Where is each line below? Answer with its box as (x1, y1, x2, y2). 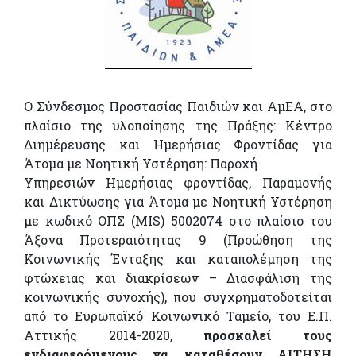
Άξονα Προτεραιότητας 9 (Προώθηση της (24, 230, 332, 248)
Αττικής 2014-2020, (24, 326, 204, 343)
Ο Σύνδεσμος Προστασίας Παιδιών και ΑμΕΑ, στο (24, 97, 332, 114)
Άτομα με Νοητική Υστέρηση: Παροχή (24, 154, 257, 172)
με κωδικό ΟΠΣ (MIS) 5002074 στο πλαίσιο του (24, 211, 332, 229)
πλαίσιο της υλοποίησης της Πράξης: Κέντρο (24, 116, 332, 133)
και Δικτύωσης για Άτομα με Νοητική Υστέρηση (24, 192, 332, 210)
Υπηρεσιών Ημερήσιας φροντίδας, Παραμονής (24, 173, 332, 191)
